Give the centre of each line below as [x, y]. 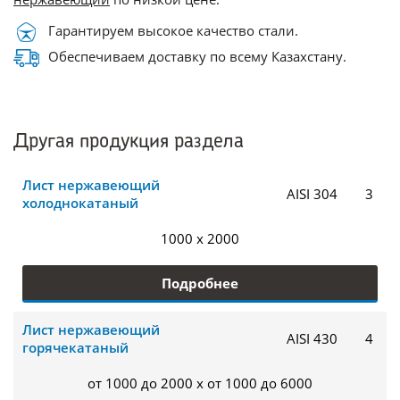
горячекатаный [75, 347]
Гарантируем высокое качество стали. [173, 31]
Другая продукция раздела [129, 142]
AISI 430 [312, 338]
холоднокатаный [80, 203]
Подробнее [200, 283]
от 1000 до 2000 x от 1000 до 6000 [200, 383]
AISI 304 [312, 194]
